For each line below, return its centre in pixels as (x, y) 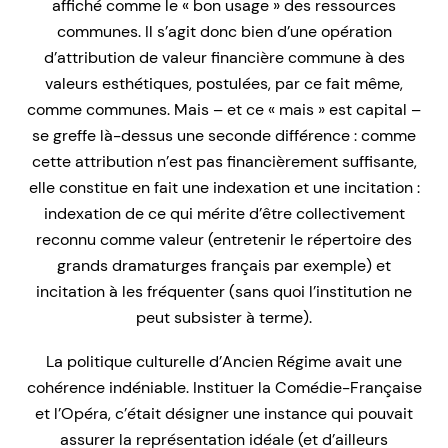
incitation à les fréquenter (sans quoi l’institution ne (224, 292)
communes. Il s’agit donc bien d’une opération (224, 32)
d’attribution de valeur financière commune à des (224, 58)
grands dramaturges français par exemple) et (224, 266)
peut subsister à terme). (224, 318)
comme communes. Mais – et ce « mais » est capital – (224, 110)
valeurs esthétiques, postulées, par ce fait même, (224, 84)
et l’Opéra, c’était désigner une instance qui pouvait (224, 414)
